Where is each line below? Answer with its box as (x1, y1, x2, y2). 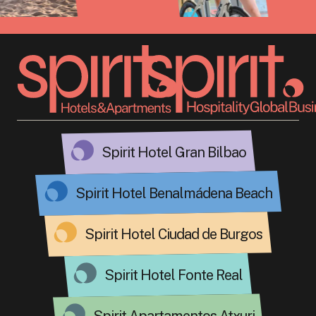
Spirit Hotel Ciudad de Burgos (85, 226, 262, 243)
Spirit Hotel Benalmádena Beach (75, 185, 272, 202)
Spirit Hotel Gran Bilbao (101, 144, 246, 161)
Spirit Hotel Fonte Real (104, 267, 243, 284)
